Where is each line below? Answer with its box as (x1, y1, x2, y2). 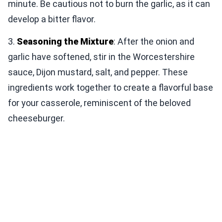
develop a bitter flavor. (8, 13, 96, 24)
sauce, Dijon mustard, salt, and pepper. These (8, 66, 188, 77)
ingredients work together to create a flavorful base (8, 82, 213, 93)
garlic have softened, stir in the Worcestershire (8, 51, 195, 62)
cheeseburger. (8, 112, 65, 123)
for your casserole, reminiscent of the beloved (8, 97, 191, 108)
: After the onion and (113, 36, 194, 47)
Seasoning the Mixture (17, 36, 113, 47)
